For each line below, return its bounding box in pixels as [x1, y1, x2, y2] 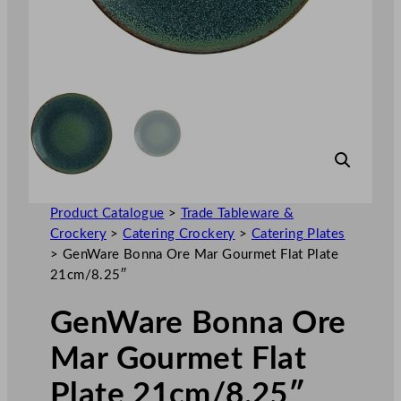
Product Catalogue [50, 206, 165, 220]
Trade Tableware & [180, 206, 294, 220]
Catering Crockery [123, 226, 235, 241]
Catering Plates [251, 226, 346, 241]
